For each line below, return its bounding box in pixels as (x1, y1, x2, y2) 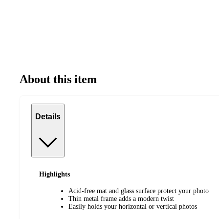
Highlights (39, 170, 70, 178)
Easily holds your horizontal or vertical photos (68, 203, 197, 211)
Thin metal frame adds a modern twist (68, 195, 174, 203)
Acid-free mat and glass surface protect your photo (68, 187, 209, 195)
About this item (20, 72, 97, 86)
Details (35, 112, 61, 121)
